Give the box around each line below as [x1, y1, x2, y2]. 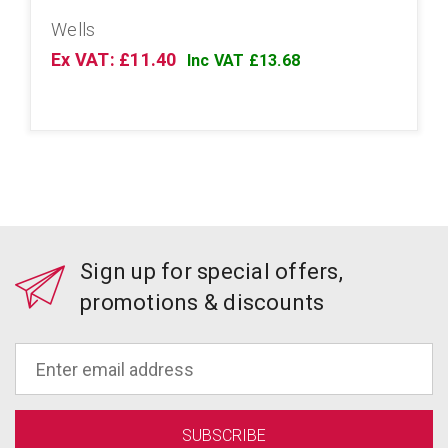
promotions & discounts [80, 290, 325, 316]
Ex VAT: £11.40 [51, 49, 177, 71]
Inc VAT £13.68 [186, 51, 300, 71]
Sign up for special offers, [80, 259, 343, 285]
